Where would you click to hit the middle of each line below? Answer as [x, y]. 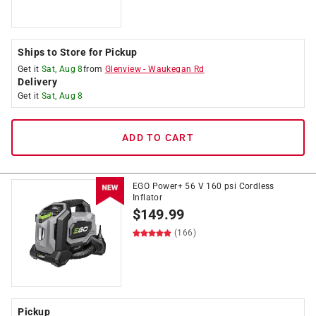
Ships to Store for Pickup [78, 52]
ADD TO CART [158, 138]
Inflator [148, 197]
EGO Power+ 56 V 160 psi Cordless [203, 186]
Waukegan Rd [176, 69]
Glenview [123, 69]
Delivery [37, 82]
